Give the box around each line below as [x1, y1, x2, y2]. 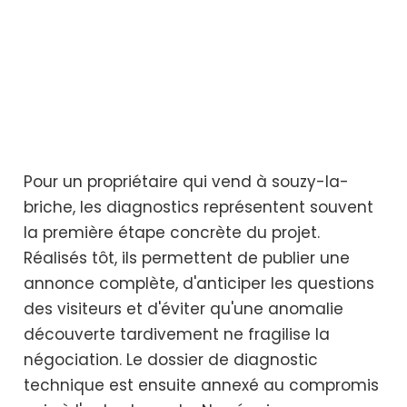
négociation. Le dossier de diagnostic [24, 348, 318, 371]
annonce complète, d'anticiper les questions [24, 272, 374, 294]
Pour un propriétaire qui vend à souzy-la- [24, 170, 349, 193]
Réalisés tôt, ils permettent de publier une [24, 246, 350, 269]
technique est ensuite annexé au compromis [24, 373, 379, 396]
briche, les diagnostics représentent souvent [24, 195, 373, 218]
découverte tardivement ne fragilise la [24, 323, 330, 345]
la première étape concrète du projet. [24, 221, 320, 243]
